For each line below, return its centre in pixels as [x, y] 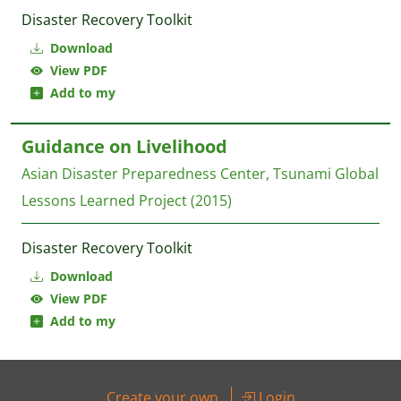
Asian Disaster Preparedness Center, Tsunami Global [200, 174]
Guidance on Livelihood [124, 146]
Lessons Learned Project [104, 200]
